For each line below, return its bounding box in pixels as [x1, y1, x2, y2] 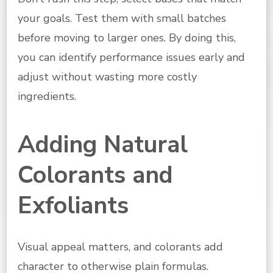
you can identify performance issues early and [18, 49, 245, 65]
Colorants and [18, 158, 173, 191]
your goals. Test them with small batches [18, 10, 226, 26]
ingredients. [18, 88, 76, 104]
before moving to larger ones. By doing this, [18, 30, 236, 45]
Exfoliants [18, 189, 129, 222]
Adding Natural [18, 128, 188, 161]
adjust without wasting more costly [18, 69, 197, 84]
